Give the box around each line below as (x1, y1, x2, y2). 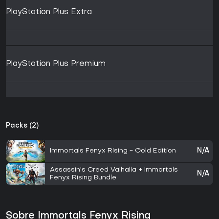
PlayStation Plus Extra (6, 8, 92, 17)
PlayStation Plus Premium (6, 60, 106, 68)
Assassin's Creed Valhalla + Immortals (50, 167, 178, 174)
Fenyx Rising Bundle (50, 175, 116, 181)
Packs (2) (6, 123, 39, 130)
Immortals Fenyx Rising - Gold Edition (50, 148, 176, 154)
